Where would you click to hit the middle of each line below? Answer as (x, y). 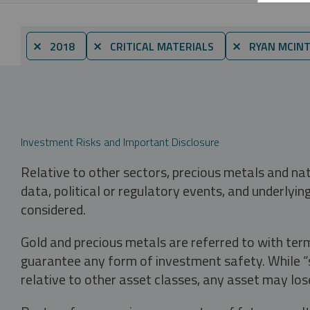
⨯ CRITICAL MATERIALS (153, 46)
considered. (53, 209)
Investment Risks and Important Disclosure (120, 142)
